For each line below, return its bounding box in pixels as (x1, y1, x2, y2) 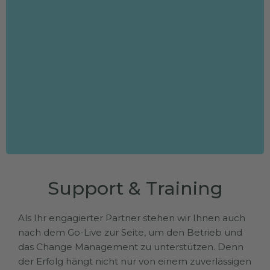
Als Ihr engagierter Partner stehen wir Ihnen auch (18, 212, 245, 224)
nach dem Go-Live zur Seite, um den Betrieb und (18, 226, 242, 238)
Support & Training (47, 177, 223, 199)
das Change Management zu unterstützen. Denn (18, 240, 243, 253)
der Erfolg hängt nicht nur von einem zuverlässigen (18, 255, 251, 267)
